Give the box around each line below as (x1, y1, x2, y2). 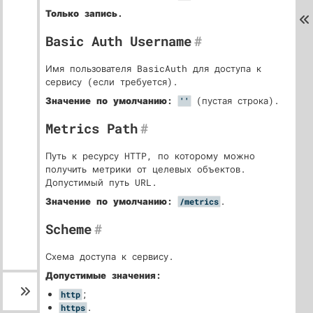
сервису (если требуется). (45, 75, 178, 88)
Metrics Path (45, 119, 138, 137)
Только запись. (45, 7, 123, 20)
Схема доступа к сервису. (45, 250, 174, 263)
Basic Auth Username (45, 32, 191, 50)
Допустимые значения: (45, 269, 161, 282)
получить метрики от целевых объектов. (45, 163, 246, 175)
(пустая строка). (191, 94, 279, 107)
